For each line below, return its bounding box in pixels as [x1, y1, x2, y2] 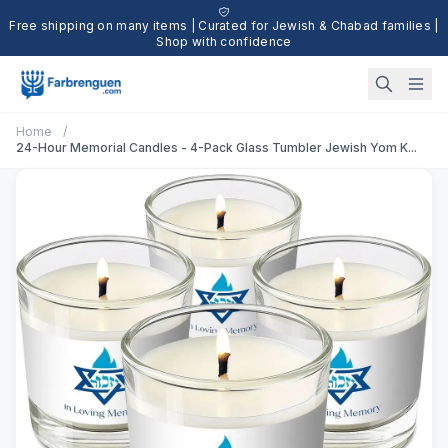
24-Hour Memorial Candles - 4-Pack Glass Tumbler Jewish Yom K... [16, 140, 417, 155]
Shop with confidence [156, 34, 292, 49]
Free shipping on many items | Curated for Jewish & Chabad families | [9, 18, 439, 33]
